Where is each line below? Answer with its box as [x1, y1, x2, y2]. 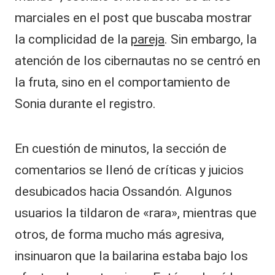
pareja [131, 31, 165, 47]
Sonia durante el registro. [15, 96, 156, 111]
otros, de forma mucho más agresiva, [15, 227, 224, 242]
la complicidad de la [15, 31, 131, 47]
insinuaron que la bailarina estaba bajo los [15, 248, 248, 263]
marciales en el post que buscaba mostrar [15, 10, 252, 25]
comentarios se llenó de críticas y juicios [15, 162, 244, 177]
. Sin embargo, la [165, 31, 257, 47]
